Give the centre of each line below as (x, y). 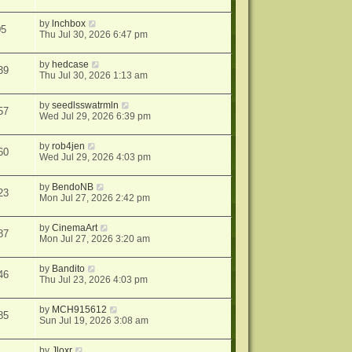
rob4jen (69, 147)
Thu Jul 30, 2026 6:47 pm (94, 35)
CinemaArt (75, 228)
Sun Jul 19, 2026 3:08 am (94, 321)
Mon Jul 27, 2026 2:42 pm (95, 198)
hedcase (71, 65)
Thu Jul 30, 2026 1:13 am (94, 76)
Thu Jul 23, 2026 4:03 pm (94, 280)
